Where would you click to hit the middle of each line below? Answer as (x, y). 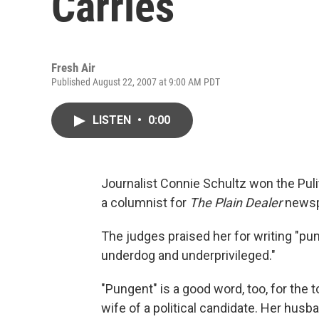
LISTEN (113, 120)
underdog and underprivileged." (188, 255)
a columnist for (145, 203)
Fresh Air (73, 68)
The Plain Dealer (236, 203)
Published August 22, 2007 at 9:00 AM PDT (136, 82)
